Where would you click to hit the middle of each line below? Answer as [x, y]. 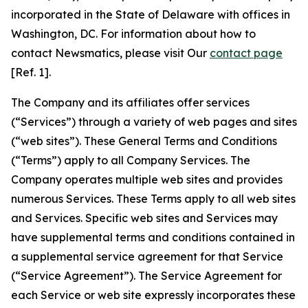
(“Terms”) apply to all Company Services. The [131, 160]
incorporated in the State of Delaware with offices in [151, 14]
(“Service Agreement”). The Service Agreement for [146, 276]
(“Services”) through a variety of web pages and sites [154, 122]
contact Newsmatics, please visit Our [110, 53]
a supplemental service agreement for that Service [147, 256]
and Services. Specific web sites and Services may [144, 218]
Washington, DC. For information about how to [133, 34]
